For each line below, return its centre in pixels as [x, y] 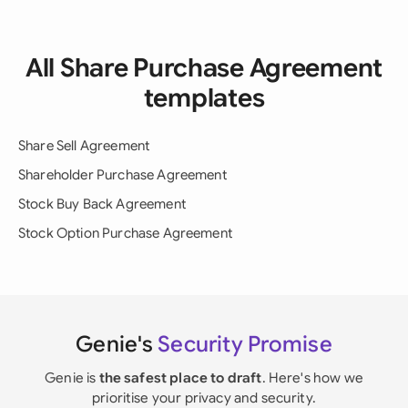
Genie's [117, 344]
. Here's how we [312, 377]
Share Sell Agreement [84, 146]
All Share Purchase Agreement [204, 68]
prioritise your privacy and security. [204, 398]
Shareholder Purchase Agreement [122, 175]
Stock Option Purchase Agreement [125, 233]
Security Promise [245, 344]
